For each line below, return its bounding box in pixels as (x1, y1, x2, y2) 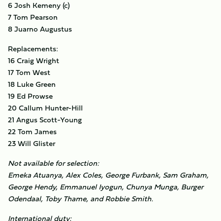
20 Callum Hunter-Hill (8, 102, 83, 113)
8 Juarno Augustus (8, 23, 72, 35)
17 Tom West (8, 67, 50, 78)
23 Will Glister (8, 138, 55, 149)
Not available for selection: (8, 157, 99, 169)
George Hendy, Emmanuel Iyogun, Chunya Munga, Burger (8, 181, 203, 192)
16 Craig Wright (8, 55, 59, 66)
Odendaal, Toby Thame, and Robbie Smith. (8, 193, 153, 204)
